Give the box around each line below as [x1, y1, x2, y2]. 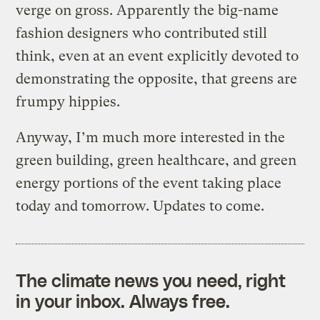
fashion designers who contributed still [16, 24, 268, 41]
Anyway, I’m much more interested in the [16, 129, 286, 146]
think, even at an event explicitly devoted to [16, 47, 299, 64]
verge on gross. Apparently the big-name [16, 1, 279, 19]
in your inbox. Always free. [16, 289, 230, 311]
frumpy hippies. [16, 93, 121, 110]
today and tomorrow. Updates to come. [16, 197, 265, 214]
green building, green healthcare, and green [16, 151, 297, 169]
